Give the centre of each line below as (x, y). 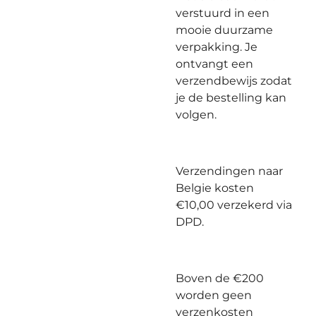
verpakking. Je (217, 47)
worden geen (214, 295)
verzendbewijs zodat (234, 81)
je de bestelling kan (231, 98)
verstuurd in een (223, 13)
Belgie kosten (215, 188)
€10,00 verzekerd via (234, 205)
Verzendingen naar (229, 171)
